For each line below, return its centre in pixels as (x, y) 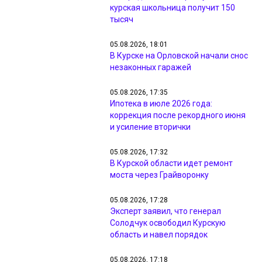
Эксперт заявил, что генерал (166, 211)
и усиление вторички (150, 127)
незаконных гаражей (151, 67)
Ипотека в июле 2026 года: (161, 104)
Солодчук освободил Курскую (168, 223)
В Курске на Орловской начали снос (179, 56)
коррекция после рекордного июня (178, 115)
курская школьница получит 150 (173, 8)
